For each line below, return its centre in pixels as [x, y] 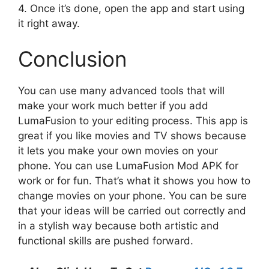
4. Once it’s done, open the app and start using [131, 8]
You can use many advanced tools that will [121, 91]
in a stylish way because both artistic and [119, 226]
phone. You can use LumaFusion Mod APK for [128, 166]
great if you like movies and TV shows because [132, 136]
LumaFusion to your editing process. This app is [133, 121]
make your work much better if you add [113, 106]
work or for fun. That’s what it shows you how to [134, 181]
